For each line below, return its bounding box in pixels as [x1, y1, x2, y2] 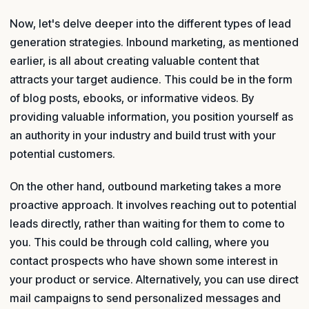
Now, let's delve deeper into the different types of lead [10, 16, 291, 30]
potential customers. [10, 146, 115, 161]
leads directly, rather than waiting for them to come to [10, 217, 285, 231]
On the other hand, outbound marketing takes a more [10, 179, 281, 194]
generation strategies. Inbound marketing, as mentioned [10, 34, 299, 49]
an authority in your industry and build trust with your [10, 128, 276, 142]
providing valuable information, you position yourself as [10, 109, 293, 123]
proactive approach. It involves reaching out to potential [10, 198, 297, 212]
